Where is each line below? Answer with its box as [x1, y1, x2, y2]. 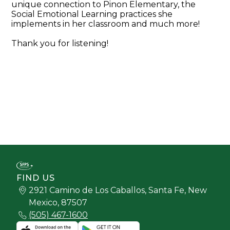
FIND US [16, 172, 55, 183]
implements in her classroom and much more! [11, 19, 200, 29]
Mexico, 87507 [29, 197, 87, 207]
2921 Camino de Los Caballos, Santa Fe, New [29, 185, 207, 195]
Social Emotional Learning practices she [11, 9, 173, 20]
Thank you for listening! [11, 39, 109, 49]
